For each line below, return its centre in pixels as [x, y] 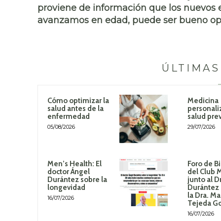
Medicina [203, 101]
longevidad [66, 187]
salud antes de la [75, 109]
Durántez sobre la [77, 179]
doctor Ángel [69, 171]
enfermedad [69, 117]
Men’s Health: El [74, 164]
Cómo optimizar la [78, 101]
